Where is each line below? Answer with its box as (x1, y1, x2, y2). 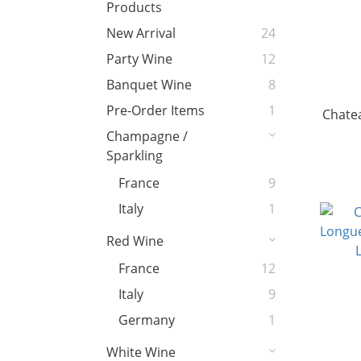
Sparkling (106, 147, 163, 165)
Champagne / (106, 127, 188, 146)
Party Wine (106, 50, 172, 68)
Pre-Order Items (106, 102, 205, 120)
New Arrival (106, 24, 176, 43)
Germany (118, 311, 175, 330)
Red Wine (106, 232, 164, 251)
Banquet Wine (106, 76, 192, 94)
